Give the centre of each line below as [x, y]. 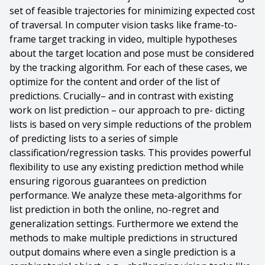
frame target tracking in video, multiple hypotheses [123, 39]
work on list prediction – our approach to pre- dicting [127, 110]
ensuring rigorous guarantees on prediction [108, 181]
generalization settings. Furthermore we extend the [124, 224]
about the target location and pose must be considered [132, 53]
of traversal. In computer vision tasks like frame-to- [123, 25]
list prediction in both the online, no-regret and [114, 209]
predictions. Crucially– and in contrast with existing [122, 96]
